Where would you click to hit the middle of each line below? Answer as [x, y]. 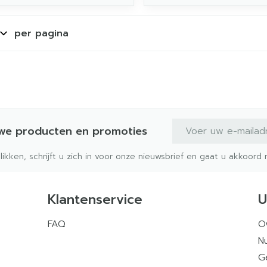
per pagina [41, 33]
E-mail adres [202, 124]
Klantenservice [95, 199]
